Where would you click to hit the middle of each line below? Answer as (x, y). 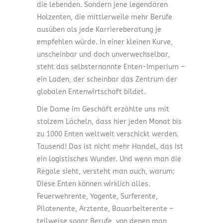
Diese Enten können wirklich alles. (94, 184)
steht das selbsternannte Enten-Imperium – (111, 67)
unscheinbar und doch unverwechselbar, (103, 55)
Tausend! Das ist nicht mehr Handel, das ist (110, 147)
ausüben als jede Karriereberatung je (99, 30)
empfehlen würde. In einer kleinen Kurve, (105, 42)
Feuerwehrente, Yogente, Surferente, (97, 197)
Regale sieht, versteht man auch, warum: (106, 172)
